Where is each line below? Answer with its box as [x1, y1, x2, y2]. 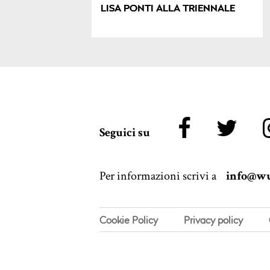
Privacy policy [184, 214, 243, 227]
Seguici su [99, 125, 150, 141]
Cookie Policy [99, 214, 158, 227]
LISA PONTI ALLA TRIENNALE [100, 4, 235, 14]
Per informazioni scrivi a [99, 168, 219, 184]
